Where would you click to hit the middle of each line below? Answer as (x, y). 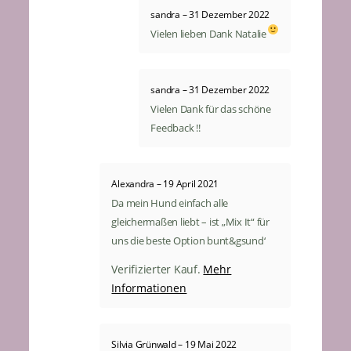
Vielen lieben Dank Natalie (208, 33)
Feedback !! (175, 127)
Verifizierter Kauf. (157, 269)
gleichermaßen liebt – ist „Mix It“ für (190, 221)
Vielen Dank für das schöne (211, 109)
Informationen (149, 288)
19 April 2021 (191, 183)
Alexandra (134, 183)
